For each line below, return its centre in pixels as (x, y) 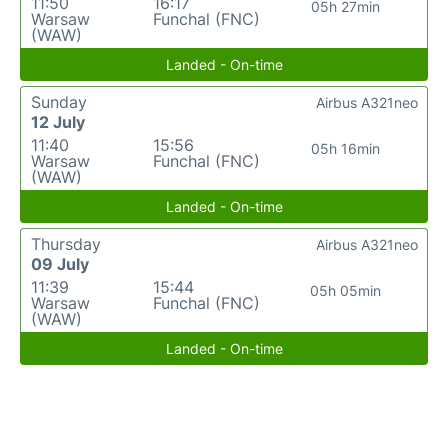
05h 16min (346, 148)
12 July (58, 122)
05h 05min (346, 290)
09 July (60, 264)
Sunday (59, 102)
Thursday (66, 244)
